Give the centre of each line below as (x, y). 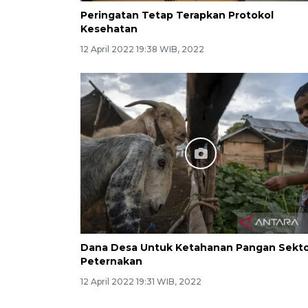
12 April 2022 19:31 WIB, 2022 (141, 281)
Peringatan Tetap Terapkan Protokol (177, 15)
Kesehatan (109, 29)
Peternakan (111, 261)
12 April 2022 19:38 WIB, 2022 (142, 49)
